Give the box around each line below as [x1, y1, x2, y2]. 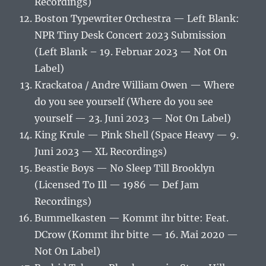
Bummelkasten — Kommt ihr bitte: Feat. [34, 212, 229, 224]
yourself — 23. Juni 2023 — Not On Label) [34, 112, 232, 125]
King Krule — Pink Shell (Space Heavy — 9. [34, 129, 239, 141]
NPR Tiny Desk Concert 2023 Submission [34, 29, 227, 42]
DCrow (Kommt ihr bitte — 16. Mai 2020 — [34, 229, 239, 241]
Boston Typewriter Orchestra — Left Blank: [34, 12, 240, 25]
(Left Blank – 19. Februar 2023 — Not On [34, 46, 228, 58]
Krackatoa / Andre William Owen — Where [34, 79, 235, 91]
